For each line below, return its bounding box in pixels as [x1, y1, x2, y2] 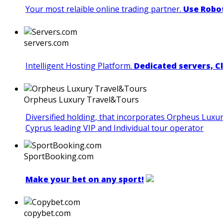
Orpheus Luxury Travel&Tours [24, 94, 139, 105]
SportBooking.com [24, 150, 94, 162]
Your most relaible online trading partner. [25, 3, 183, 14]
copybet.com [24, 207, 71, 219]
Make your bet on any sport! [25, 173, 144, 185]
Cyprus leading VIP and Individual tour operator [25, 122, 204, 133]
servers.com [24, 37, 69, 48]
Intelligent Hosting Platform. [25, 60, 134, 71]
